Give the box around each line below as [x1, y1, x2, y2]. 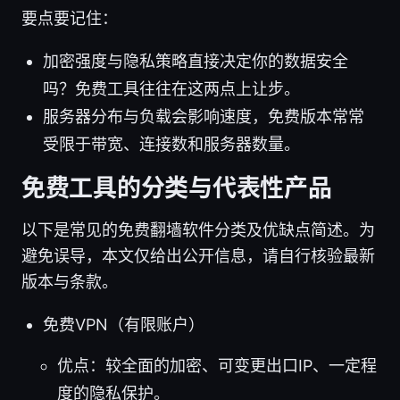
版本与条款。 [21, 272, 118, 292]
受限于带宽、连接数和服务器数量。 [43, 135, 300, 154]
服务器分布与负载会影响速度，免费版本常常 [43, 107, 364, 127]
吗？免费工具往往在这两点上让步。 [43, 79, 300, 99]
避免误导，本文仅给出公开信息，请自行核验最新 [21, 246, 375, 266]
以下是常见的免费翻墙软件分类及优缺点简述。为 [21, 221, 375, 240]
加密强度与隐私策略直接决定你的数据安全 [43, 52, 348, 71]
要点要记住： [21, 9, 118, 29]
